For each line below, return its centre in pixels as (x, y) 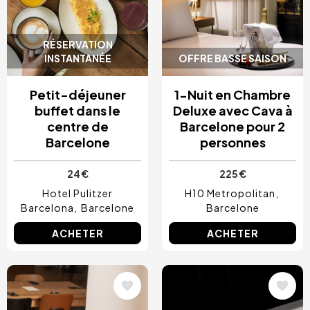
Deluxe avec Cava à (232, 110)
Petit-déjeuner (77, 94)
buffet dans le (77, 110)
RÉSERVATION (77, 44)
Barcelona (47, 207)
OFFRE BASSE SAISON (232, 58)
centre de (77, 126)
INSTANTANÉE (77, 58)
